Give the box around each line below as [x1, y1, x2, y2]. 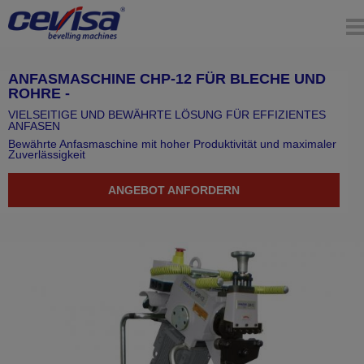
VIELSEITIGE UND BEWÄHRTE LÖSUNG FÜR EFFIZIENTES [8, 107, 326, 121]
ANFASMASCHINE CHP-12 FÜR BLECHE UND [8, 70, 326, 87]
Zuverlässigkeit [8, 148, 85, 161]
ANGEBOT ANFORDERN [108, 183, 240, 197]
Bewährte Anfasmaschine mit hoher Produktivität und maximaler [8, 137, 336, 150]
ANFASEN [8, 119, 60, 132]
